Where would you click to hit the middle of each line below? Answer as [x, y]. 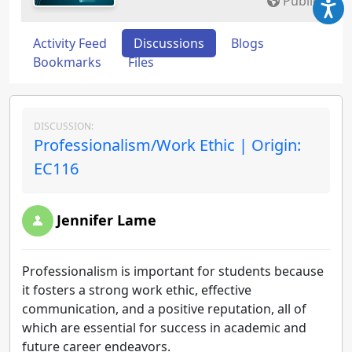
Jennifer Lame [106, 220]
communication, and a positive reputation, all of [164, 309]
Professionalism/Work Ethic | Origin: [167, 145]
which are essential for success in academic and [164, 328]
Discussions [169, 43]
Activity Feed [70, 43]
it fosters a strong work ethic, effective [137, 290]
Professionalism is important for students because [173, 271]
